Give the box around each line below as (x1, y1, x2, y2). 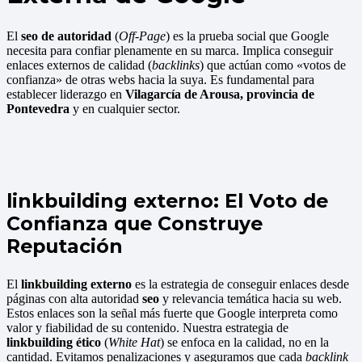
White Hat (108, 335, 160, 350)
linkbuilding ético (6, 335, 101, 350)
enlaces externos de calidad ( (6, 57, 152, 72)
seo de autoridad (21, 28, 112, 43)
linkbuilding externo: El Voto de (6, 189, 328, 213)
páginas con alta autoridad (6, 292, 142, 306)
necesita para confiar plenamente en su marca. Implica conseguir (6, 43, 333, 57)
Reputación (6, 234, 123, 259)
